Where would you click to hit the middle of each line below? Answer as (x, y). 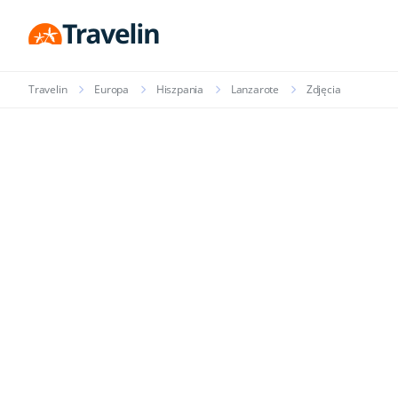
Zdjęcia (323, 89)
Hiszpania (180, 89)
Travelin (48, 89)
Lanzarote (255, 89)
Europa (112, 89)
